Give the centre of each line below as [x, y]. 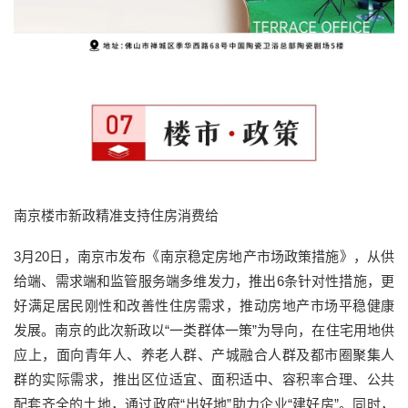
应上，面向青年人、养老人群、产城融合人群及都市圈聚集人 [204, 354]
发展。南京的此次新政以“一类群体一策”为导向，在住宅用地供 [204, 330]
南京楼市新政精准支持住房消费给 [116, 215]
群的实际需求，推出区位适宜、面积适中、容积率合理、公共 [204, 379]
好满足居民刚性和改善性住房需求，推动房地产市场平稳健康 [204, 305]
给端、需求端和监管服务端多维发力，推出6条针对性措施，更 [204, 280]
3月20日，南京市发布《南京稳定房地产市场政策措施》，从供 [204, 256]
